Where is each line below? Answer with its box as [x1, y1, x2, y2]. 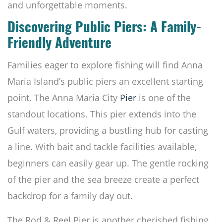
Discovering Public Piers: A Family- [7, 22, 202, 36]
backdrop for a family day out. [7, 190, 133, 202]
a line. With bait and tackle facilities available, [7, 141, 197, 153]
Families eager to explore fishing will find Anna [7, 59, 203, 71]
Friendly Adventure [7, 38, 111, 52]
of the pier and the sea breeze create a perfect [7, 173, 199, 186]
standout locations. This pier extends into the [7, 108, 196, 120]
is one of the [136, 92, 191, 104]
